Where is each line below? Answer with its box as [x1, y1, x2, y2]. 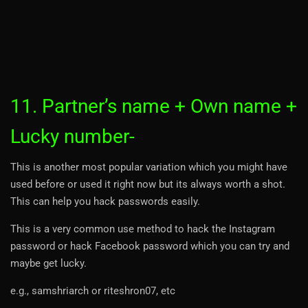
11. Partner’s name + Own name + [10, 94, 297, 118]
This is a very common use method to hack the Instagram [10, 222, 275, 235]
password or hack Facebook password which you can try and [10, 239, 289, 252]
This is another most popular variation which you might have [10, 160, 287, 173]
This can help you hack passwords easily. [10, 195, 200, 208]
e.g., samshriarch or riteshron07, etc [10, 284, 175, 297]
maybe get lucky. [10, 256, 87, 269]
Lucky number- [10, 124, 135, 148]
